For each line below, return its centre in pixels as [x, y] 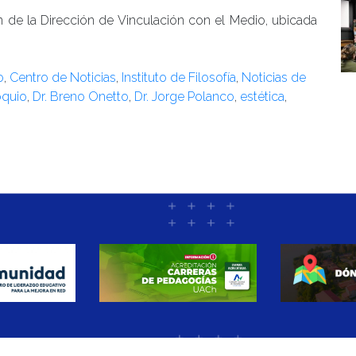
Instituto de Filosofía [179, 77]
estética [262, 96]
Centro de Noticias [63, 77]
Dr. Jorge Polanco [184, 96]
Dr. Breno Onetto [81, 96]
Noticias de [274, 77]
